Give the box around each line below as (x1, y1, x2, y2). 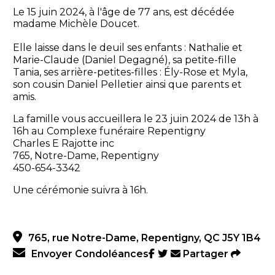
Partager (180, 248, 231, 260)
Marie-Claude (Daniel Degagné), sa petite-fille (12, 54, 236, 66)
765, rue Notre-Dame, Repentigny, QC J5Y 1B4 (28, 232, 261, 244)
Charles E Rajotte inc (12, 137, 114, 150)
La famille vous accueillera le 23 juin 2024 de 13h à (12, 113, 258, 125)
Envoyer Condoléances (31, 248, 149, 260)
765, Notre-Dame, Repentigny (12, 150, 159, 162)
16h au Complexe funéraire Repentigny (12, 125, 206, 137)
